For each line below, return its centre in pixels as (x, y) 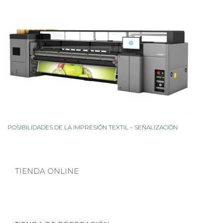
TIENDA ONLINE (47, 164)
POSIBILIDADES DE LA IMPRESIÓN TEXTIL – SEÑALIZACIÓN (93, 120)
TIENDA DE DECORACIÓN (62, 217)
